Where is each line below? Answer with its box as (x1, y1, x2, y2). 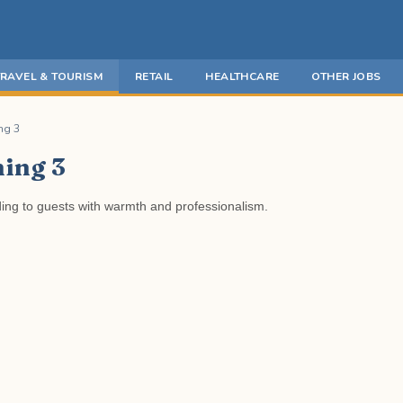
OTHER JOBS (311, 69, 381, 84)
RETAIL (135, 69, 174, 84)
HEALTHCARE (205, 69, 280, 84)
